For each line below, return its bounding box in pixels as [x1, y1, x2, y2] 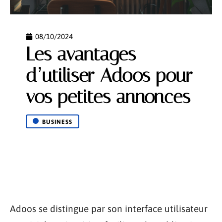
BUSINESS [42, 118, 72, 125]
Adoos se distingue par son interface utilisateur [10, 203, 208, 214]
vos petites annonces [26, 86, 190, 108]
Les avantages [26, 43, 136, 65]
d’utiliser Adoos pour [26, 64, 193, 87]
